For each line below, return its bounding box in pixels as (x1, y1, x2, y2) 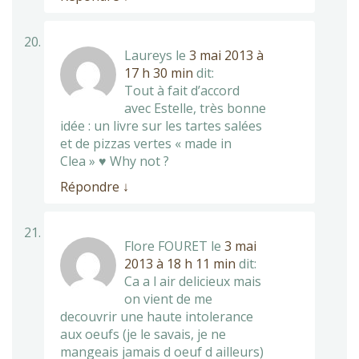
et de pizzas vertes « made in (60, 134, 232, 152)
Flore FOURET (124, 236, 208, 255)
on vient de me (124, 289, 212, 308)
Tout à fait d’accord (124, 81, 240, 99)
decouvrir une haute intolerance (60, 307, 253, 325)
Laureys (124, 46, 172, 64)
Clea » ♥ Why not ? (60, 151, 169, 170)
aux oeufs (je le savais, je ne (60, 325, 226, 343)
